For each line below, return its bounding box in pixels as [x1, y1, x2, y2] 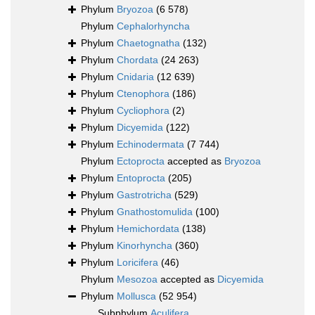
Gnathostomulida [117, 206, 193, 218]
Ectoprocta [117, 155, 165, 167]
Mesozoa [117, 274, 157, 285]
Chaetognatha [117, 37, 180, 49]
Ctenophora [117, 88, 169, 100]
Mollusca [117, 290, 156, 302]
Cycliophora [117, 105, 169, 117]
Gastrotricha [117, 189, 172, 201]
